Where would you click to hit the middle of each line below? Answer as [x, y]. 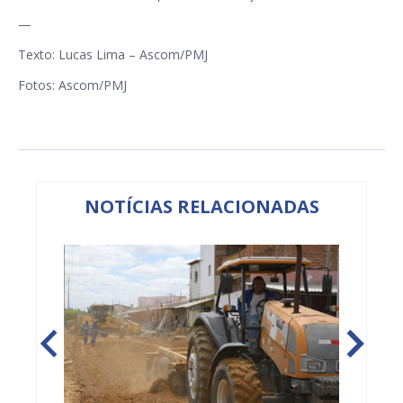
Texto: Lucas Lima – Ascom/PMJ [113, 55]
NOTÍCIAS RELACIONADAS [201, 207]
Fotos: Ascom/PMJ [72, 85]
